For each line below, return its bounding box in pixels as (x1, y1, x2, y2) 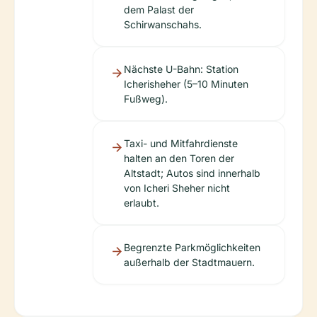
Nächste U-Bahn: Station (124, 63, 238, 75)
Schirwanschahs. (124, 18, 202, 30)
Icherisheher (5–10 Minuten (124, 78, 248, 90)
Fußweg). (124, 93, 168, 105)
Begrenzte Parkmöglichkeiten (124, 241, 260, 253)
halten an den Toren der (124, 152, 234, 164)
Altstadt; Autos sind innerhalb (124, 167, 260, 179)
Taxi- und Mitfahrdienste (124, 137, 238, 149)
